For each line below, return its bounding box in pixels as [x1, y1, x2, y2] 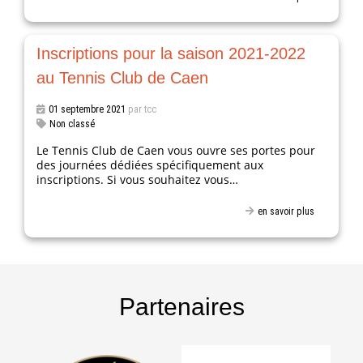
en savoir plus [257, 206, 314, 218]
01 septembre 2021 [49, 103, 126, 115]
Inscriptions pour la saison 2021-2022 [36, 44, 306, 62]
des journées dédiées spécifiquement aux [36, 156, 264, 173]
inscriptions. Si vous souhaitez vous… [36, 171, 239, 187]
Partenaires [118, 293, 245, 320]
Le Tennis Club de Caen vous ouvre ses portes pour [36, 142, 316, 158]
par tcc [126, 103, 157, 115]
